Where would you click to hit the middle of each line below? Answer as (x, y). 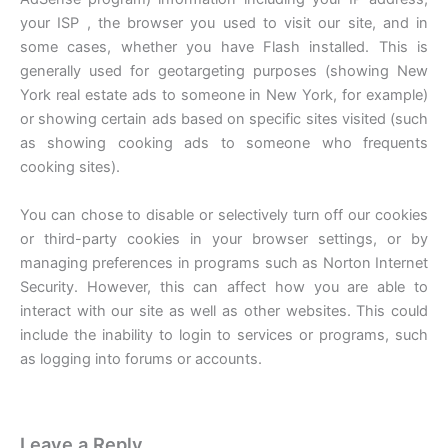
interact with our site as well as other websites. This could (224, 310)
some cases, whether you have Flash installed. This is (224, 47)
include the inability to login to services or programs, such (224, 334)
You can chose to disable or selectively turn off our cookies (224, 214)
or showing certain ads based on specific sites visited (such (224, 119)
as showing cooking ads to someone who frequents (224, 143)
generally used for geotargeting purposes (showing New (224, 71)
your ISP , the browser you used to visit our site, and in (224, 23)
